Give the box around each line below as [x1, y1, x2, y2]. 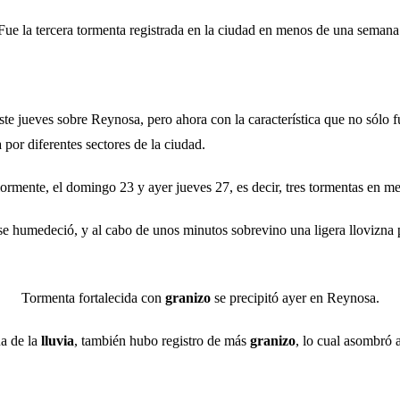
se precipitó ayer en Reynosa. [210, 290, 379, 306]
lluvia [41, 333, 74, 349]
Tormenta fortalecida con [21, 290, 165, 306]
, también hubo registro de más [74, 333, 250, 349]
